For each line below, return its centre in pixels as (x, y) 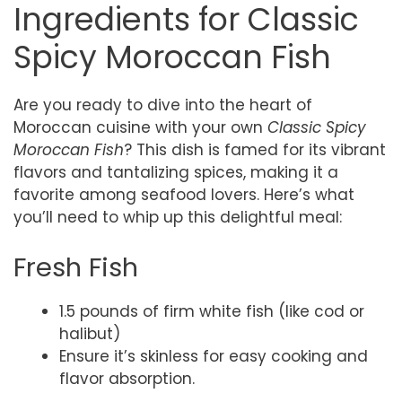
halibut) (90, 333)
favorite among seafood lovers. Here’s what (184, 195)
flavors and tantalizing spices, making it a (176, 172)
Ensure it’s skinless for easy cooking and (214, 356)
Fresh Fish (76, 267)
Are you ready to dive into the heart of (163, 105)
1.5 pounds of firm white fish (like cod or (212, 311)
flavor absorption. (127, 378)
